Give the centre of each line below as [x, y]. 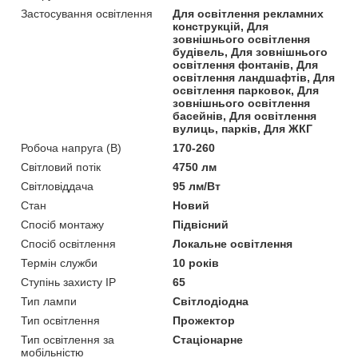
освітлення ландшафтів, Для [254, 77]
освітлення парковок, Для [246, 90]
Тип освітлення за [68, 339]
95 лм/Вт [197, 186]
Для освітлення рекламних [249, 13]
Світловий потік [61, 167]
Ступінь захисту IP [68, 282]
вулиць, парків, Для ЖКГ [243, 128]
